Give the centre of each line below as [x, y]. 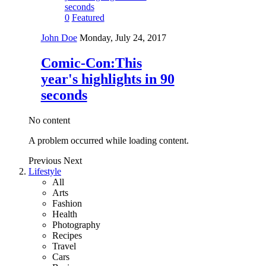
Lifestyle [45, 172]
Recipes [67, 236]
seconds [64, 95]
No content [49, 121]
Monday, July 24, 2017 [123, 38]
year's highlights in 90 [107, 79]
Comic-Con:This [91, 63]
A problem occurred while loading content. [109, 141]
